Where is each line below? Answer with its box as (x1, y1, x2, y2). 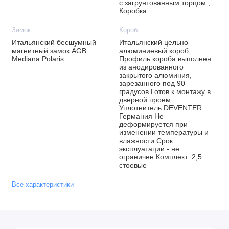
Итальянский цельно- (119, 38, 191, 47)
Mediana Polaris (11, 55, 64, 63)
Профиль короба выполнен (119, 55, 211, 63)
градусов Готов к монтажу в (119, 87, 211, 96)
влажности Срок (119, 136, 173, 145)
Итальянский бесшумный (11, 38, 96, 47)
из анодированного (119, 63, 184, 71)
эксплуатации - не (119, 145, 179, 153)
